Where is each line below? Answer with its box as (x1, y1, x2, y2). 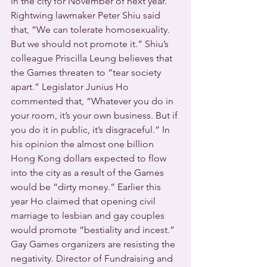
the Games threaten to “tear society (11, 67, 163, 78)
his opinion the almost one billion (11, 138, 156, 150)
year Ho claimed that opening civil (11, 195, 158, 207)
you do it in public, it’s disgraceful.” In (11, 124, 172, 135)
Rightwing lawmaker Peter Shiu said (11, 10, 163, 21)
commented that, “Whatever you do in (11, 95, 176, 107)
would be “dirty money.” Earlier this (11, 181, 163, 193)
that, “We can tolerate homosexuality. (11, 24, 172, 35)
